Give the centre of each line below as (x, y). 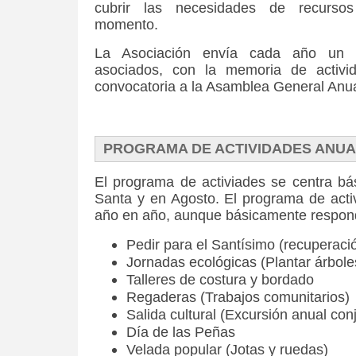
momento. (126, 25)
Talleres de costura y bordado (220, 280)
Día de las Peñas (181, 332)
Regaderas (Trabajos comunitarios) (238, 297)
